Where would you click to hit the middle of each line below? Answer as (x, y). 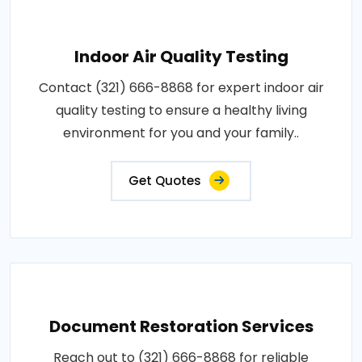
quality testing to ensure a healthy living (181, 110)
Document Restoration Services (181, 326)
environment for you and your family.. (181, 133)
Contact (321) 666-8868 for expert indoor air (181, 87)
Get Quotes (165, 180)
